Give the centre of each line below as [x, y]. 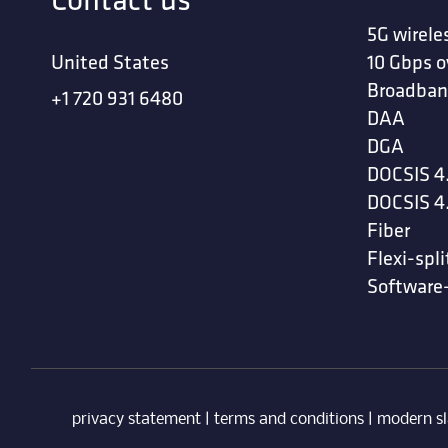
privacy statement [136, 419]
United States [110, 61]
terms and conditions [288, 419]
